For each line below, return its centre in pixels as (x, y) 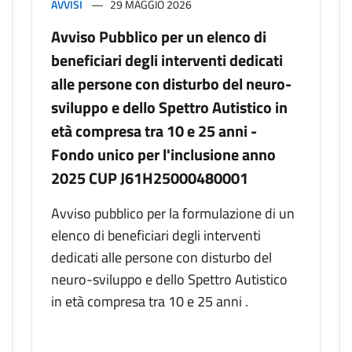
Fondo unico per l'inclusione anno (163, 155)
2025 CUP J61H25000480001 (150, 178)
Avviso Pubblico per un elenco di (159, 37)
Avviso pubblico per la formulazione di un (173, 214)
